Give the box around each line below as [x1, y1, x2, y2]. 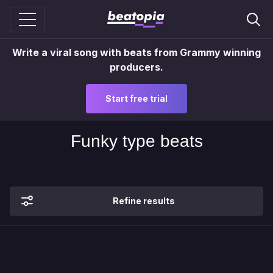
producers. [110, 61, 163, 73]
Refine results [113, 196, 175, 206]
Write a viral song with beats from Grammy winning [12, 46, 261, 58]
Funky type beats [70, 132, 203, 151]
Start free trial [105, 93, 168, 104]
